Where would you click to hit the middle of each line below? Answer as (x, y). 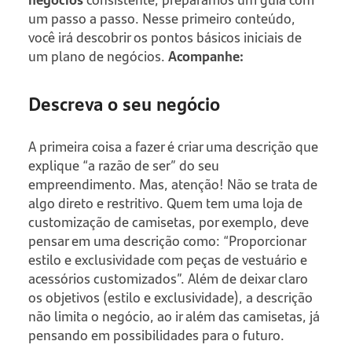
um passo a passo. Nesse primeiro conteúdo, (161, 18)
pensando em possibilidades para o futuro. (156, 334)
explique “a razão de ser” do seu (123, 165)
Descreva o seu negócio (124, 103)
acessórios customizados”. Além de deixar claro (168, 278)
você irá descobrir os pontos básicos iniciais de (165, 37)
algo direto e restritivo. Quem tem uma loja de (165, 202)
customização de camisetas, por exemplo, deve (168, 221)
